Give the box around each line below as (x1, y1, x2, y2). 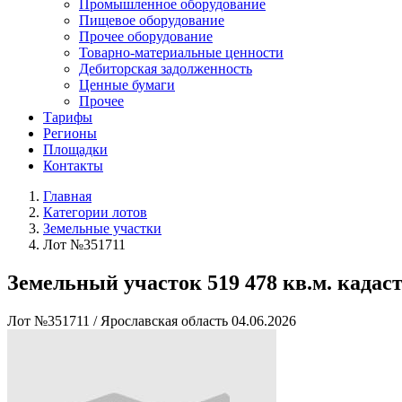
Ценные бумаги (79, 77, 175, 92)
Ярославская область (100, 312, 228, 328)
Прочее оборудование (79, 29, 213, 44)
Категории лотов (43, 205, 147, 220)
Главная (43, 188, 92, 204)
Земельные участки (43, 221, 162, 236)
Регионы (43, 126, 97, 141)
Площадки (43, 142, 108, 157)
